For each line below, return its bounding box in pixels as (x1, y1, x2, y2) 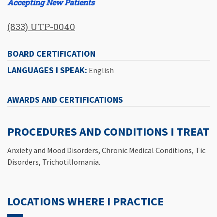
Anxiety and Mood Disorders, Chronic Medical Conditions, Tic (7, 145, 205, 155)
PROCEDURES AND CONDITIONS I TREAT (7, 124, 209, 139)
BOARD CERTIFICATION (7, 48, 95, 60)
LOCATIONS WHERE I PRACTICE (7, 193, 164, 209)
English (87, 65, 114, 76)
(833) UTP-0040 (7, 20, 75, 32)
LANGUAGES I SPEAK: (7, 64, 87, 76)
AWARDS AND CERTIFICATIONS (7, 93, 123, 105)
